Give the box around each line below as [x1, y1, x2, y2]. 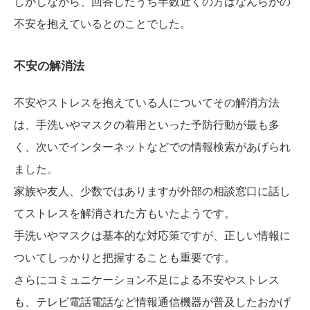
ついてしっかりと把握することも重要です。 [14, 252, 235, 264]
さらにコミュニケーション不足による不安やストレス [14, 274, 280, 286]
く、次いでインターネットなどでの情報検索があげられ [14, 141, 291, 154]
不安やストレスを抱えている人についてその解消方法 [14, 97, 280, 109]
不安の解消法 [14, 60, 84, 73]
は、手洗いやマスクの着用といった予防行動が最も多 [14, 119, 280, 131]
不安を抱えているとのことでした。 [14, 18, 191, 30]
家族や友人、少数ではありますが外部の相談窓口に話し [14, 185, 291, 198]
